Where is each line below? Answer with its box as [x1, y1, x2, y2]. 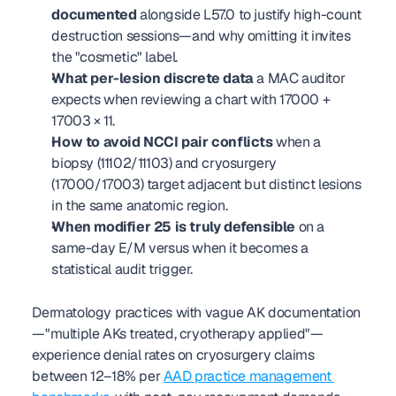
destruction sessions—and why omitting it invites [51, 27, 351, 45]
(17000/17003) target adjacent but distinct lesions [51, 175, 362, 194]
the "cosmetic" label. [51, 48, 178, 66]
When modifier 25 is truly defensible [51, 217, 295, 236]
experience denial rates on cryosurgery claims [32, 346, 315, 364]
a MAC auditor [253, 69, 346, 88]
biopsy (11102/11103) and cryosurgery [51, 154, 277, 172]
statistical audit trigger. [51, 260, 193, 278]
